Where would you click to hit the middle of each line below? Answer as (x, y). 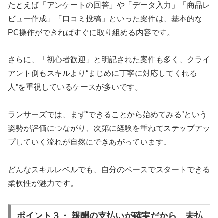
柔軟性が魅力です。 (43, 183)
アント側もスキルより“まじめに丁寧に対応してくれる (102, 73)
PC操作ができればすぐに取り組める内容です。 (91, 32)
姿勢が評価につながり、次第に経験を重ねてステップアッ (109, 128)
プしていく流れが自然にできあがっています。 (90, 142)
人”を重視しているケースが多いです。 (75, 87)
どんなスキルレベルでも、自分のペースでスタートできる (109, 170)
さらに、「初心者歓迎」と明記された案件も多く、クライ (109, 60)
